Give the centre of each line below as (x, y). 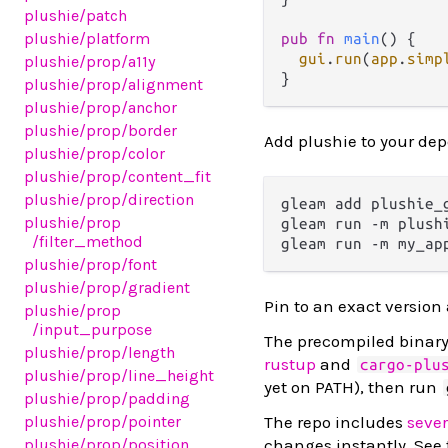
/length (148, 352)
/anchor (149, 107)
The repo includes (335, 421)
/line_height (167, 375)
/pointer (151, 421)
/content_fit (166, 176)
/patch (103, 15)
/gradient (155, 287)
